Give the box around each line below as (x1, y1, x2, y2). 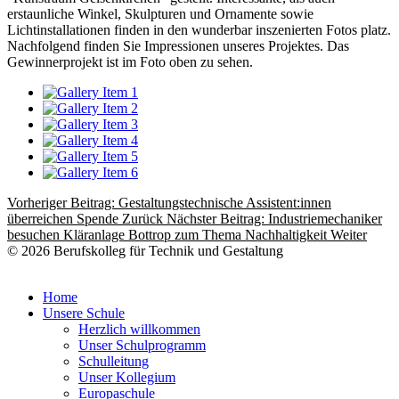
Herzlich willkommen (78, 321, 200, 337)
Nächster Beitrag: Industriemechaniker (167, 210, 382, 226)
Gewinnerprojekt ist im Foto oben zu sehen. (7, 53, 253, 69)
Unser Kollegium (78, 369, 175, 385)
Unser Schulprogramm (78, 337, 206, 353)
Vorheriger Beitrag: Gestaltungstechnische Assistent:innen (7, 194, 331, 210)
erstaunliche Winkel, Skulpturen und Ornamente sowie (7, 5, 313, 21)
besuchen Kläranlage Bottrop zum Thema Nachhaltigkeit (7, 226, 330, 242)
